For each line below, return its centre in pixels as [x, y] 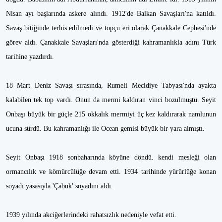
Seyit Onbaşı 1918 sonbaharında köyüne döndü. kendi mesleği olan [111, 157]
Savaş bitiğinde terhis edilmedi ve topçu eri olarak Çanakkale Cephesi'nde [111, 28]
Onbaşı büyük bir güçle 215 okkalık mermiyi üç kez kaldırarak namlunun [111, 114]
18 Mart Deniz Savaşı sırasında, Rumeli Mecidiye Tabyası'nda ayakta [111, 85]
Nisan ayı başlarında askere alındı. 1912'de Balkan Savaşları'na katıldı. [111, 14]
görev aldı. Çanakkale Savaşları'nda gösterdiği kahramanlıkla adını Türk [111, 42]
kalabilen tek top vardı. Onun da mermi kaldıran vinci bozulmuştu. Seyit [111, 100]
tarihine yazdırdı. [30, 57]
